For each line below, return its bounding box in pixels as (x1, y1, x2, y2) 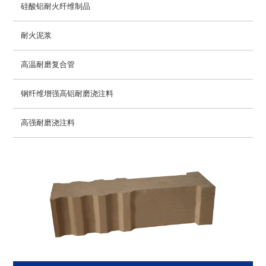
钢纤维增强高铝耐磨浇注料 (21, 89, 114, 98)
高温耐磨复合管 (21, 60, 75, 69)
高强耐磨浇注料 (21, 118, 75, 127)
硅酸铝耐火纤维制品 (21, 2, 91, 11)
